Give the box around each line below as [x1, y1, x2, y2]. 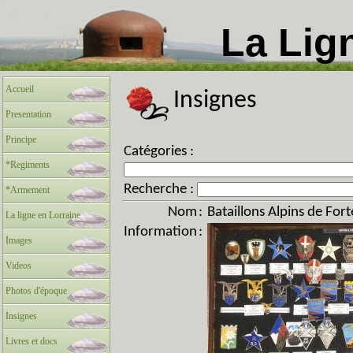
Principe [6, 134, 36, 145]
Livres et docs [6, 336, 58, 347]
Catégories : [124, 144, 194, 159]
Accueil [6, 84, 34, 95]
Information [124, 225, 197, 240]
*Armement [6, 184, 50, 195]
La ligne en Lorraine [6, 210, 80, 221]
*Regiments [6, 159, 50, 170]
